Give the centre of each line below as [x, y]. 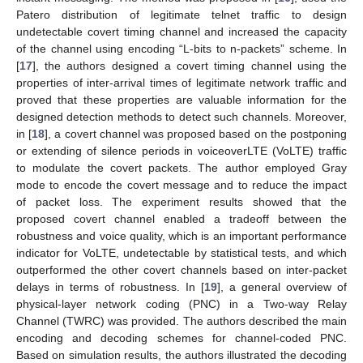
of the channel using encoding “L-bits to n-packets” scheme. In [181, 49]
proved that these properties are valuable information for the [181, 100]
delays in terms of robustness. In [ [110, 287]
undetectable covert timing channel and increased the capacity [181, 32]
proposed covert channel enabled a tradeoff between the [181, 219]
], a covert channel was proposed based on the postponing [196, 134]
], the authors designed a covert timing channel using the [190, 66]
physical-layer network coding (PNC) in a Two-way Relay [181, 304]
